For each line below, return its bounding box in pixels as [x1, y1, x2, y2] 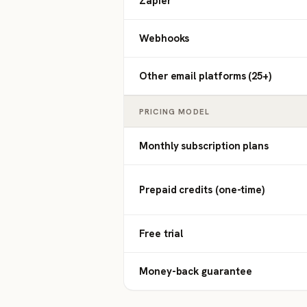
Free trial [139, 227, 184, 241]
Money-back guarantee [139, 265, 252, 278]
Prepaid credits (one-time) [139, 183, 265, 197]
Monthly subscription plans [139, 139, 269, 153]
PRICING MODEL [139, 106, 210, 116]
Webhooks [139, 32, 190, 45]
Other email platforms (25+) [139, 69, 271, 83]
